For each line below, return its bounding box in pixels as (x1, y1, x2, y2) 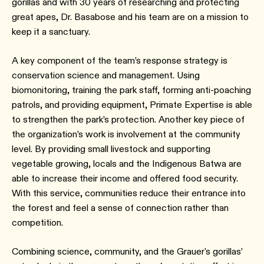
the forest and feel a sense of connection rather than (12, 202, 229, 213)
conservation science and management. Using (12, 70, 200, 81)
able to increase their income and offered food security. (12, 173, 238, 184)
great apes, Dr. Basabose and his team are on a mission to (12, 11, 249, 22)
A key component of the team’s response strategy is (12, 55, 227, 66)
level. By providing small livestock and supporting (12, 143, 210, 154)
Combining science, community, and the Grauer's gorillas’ (12, 246, 243, 257)
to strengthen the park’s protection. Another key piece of (12, 114, 245, 125)
